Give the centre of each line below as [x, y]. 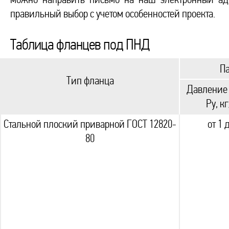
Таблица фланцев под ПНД [80, 45]
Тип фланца [90, 81]
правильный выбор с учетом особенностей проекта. [113, 14]
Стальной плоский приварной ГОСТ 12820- [90, 124]
